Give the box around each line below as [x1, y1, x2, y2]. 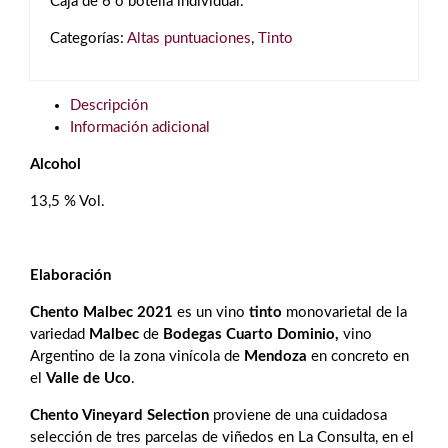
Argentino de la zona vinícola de [30, 349, 244, 364]
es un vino [177, 305, 249, 320]
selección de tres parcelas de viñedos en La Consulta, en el [30, 430, 414, 445]
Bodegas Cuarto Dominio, [163, 327, 339, 342]
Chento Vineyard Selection [30, 408, 209, 423]
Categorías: [50, 31, 127, 46]
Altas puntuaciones [127, 31, 251, 46]
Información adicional [70, 120, 210, 135]
